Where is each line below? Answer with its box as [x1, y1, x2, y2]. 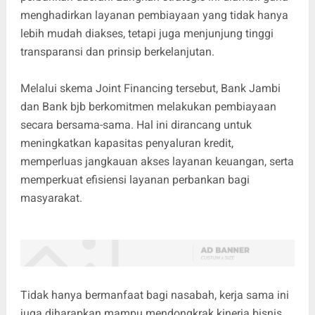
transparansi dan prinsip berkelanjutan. [20, 45, 214, 59]
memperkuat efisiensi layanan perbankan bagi [20, 173, 250, 187]
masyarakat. [20, 191, 82, 205]
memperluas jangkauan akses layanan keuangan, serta [20, 155, 294, 169]
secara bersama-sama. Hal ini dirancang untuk [20, 118, 252, 132]
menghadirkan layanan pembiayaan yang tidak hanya [20, 8, 288, 22]
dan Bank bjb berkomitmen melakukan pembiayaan [20, 100, 276, 114]
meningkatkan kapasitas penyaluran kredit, [20, 136, 233, 150]
